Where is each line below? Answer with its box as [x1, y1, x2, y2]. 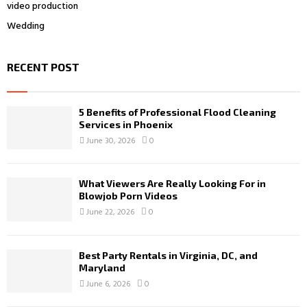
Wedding [7, 18, 45, 34]
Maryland [79, 261, 125, 273]
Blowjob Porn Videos [79, 190, 177, 202]
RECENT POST [7, 60, 79, 73]
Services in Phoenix [79, 118, 173, 130]
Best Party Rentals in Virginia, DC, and [79, 249, 258, 261]
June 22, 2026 [86, 206, 134, 220]
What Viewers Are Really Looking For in [79, 177, 266, 190]
